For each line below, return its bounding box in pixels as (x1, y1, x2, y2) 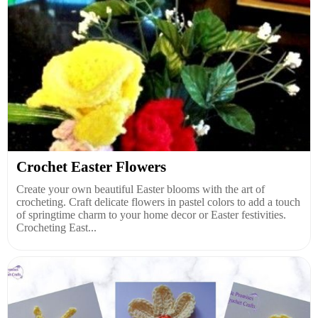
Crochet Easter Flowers (16, 158, 166, 176)
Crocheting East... (16, 221, 97, 234)
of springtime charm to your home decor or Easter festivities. (16, 209, 286, 221)
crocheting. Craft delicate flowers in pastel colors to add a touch (16, 196, 300, 209)
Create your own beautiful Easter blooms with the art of (16, 183, 265, 196)
